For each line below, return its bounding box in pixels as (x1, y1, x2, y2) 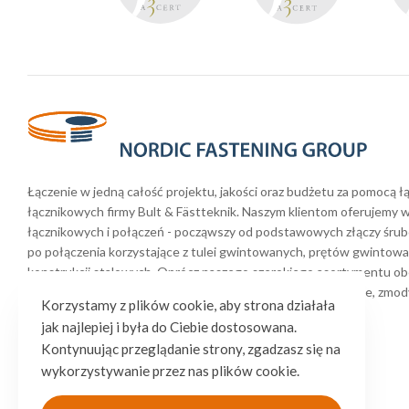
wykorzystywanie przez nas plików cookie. (41, 362, 299, 380)
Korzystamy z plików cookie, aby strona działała (41, 297, 335, 314)
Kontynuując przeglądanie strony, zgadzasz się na (41, 341, 341, 358)
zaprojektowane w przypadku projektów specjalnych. (27, 304, 326, 320)
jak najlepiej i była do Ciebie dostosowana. (41, 319, 297, 336)
